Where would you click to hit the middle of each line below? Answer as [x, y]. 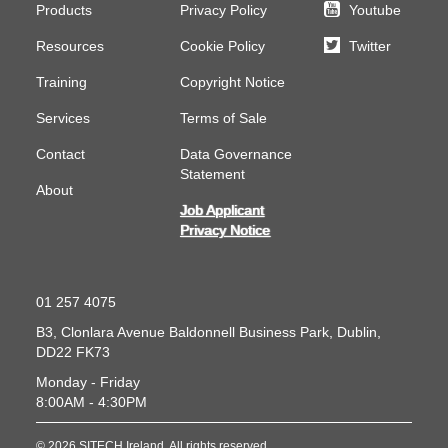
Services [63, 118]
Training [61, 82]
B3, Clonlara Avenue [100, 332]
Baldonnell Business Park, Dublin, [275, 332]
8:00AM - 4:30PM [91, 402]
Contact [60, 154]
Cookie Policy [222, 46]
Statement [212, 174]
